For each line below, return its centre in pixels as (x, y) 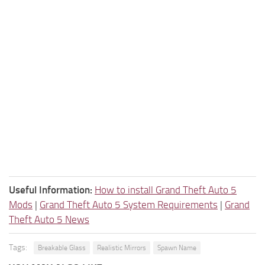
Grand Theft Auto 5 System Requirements (129, 204)
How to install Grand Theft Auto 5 (166, 190)
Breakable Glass (62, 248)
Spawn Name (177, 248)
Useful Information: (51, 190)
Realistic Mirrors (122, 248)
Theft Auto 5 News (49, 219)
